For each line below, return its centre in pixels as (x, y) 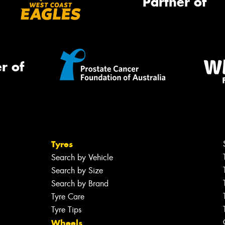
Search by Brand (80, 183)
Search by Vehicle (82, 157)
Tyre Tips (66, 209)
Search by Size (77, 170)
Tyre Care (68, 196)
